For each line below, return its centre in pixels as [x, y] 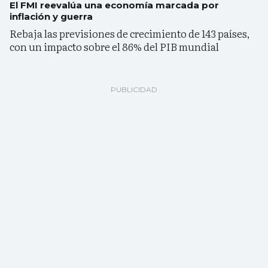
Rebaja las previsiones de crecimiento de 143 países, [130, 33]
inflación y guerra [51, 17]
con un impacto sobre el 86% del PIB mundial [114, 47]
